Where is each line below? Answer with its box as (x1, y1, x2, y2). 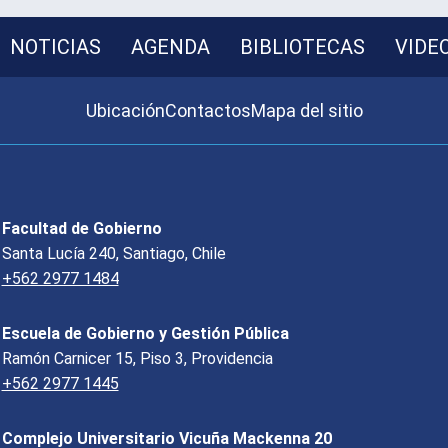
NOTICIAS (10, 35, 101, 60)
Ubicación (85, 100, 165, 122)
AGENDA (131, 35, 210, 60)
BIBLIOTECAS (240, 35, 365, 60)
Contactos (164, 100, 251, 122)
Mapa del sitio (250, 100, 363, 122)
